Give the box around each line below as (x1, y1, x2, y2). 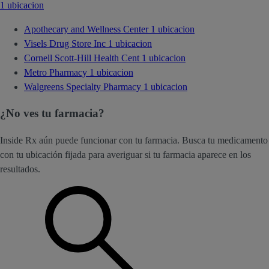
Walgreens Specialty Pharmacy (24, 81, 144, 92)
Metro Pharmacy (24, 67, 89, 77)
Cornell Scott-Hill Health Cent (24, 52, 142, 63)
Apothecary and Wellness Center (24, 23, 151, 34)
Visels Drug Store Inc (24, 38, 108, 49)
